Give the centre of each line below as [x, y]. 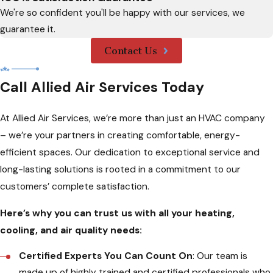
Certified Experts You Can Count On [106, 256]
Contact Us [130, 51]
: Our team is [220, 256]
